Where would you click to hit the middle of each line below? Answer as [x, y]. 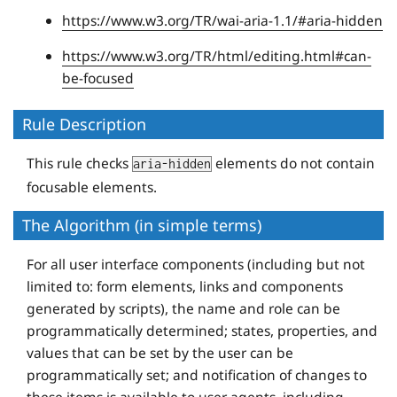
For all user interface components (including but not [196, 264]
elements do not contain [293, 163]
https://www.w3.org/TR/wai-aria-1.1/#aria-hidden [222, 21]
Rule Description [84, 125]
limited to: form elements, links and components [185, 286]
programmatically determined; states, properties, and [202, 330]
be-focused [98, 78]
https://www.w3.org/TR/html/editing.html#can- [217, 56]
